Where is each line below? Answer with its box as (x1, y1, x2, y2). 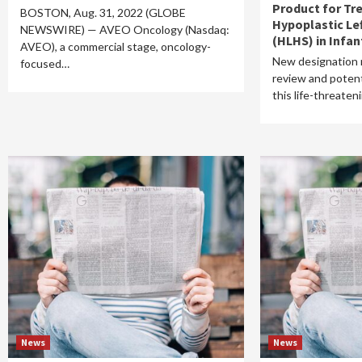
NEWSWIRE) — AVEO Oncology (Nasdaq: (20, 23, 229, 36)
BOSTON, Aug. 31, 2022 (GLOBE (20, 6, 186, 19)
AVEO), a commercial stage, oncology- (20, 40, 211, 53)
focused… (20, 57, 69, 70)
